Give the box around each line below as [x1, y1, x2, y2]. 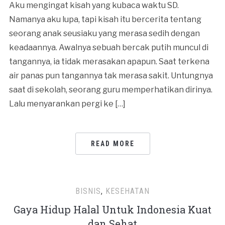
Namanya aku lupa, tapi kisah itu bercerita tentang [9, 15, 201, 24]
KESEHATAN [105, 186, 150, 196]
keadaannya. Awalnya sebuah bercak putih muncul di [9, 43, 208, 52]
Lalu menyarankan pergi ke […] [9, 99, 126, 108]
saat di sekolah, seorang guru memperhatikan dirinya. [9, 85, 212, 94]
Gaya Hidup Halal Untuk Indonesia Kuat [14, 203, 211, 216]
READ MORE [90, 140, 135, 148]
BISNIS [75, 186, 101, 196]
